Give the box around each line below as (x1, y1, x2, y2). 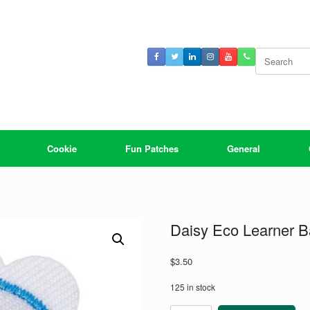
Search (255, 47, 283, 61)
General (227, 141, 260, 155)
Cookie (47, 141, 77, 155)
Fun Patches (125, 141, 179, 155)
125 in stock (170, 281, 215, 293)
